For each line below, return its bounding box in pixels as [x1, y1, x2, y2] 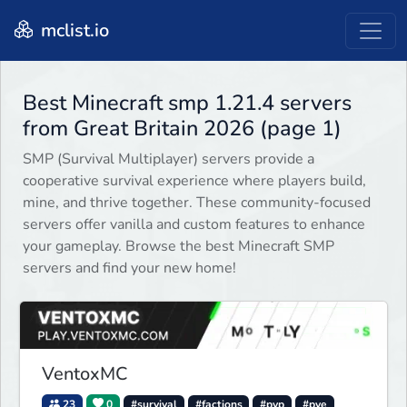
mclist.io [36, 17, 109, 43]
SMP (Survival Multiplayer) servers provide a [23, 149, 314, 170]
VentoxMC [42, 361, 128, 386]
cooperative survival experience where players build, [23, 171, 366, 192]
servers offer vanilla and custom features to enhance [23, 214, 365, 235]
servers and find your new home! [23, 258, 236, 279]
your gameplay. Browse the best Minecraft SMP [23, 236, 334, 257]
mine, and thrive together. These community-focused [23, 193, 371, 213]
